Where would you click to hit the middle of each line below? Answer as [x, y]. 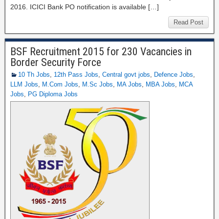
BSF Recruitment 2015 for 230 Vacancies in [101, 52]
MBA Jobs [160, 84]
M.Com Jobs [60, 84]
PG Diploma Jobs [53, 94]
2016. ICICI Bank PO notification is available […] [85, 7]
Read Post [188, 22]
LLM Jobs [24, 84]
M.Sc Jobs [98, 84]
